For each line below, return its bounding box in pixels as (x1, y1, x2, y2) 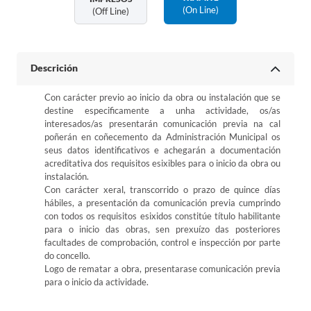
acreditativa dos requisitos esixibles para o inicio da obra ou (44, 158, 280, 169)
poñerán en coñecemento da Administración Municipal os (44, 131, 280, 142)
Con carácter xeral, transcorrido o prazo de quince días (44, 184, 280, 195)
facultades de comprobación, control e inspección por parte (44, 237, 280, 248)
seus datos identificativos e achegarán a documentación (44, 144, 280, 155)
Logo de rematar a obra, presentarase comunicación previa (44, 263, 280, 274)
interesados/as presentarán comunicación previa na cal (44, 118, 280, 129)
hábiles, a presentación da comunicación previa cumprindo (44, 197, 280, 208)
